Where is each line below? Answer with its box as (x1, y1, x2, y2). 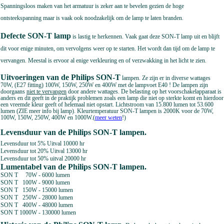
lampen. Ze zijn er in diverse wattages (122, 74, 210, 82)
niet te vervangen (26, 88, 66, 95)
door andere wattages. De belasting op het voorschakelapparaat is (66, 88, 221, 95)
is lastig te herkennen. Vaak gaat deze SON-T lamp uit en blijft (71, 32, 219, 40)
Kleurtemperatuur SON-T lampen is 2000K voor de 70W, (77, 107, 213, 115)
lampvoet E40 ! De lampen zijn (135, 81, 208, 89)
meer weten (95, 114, 122, 121)
